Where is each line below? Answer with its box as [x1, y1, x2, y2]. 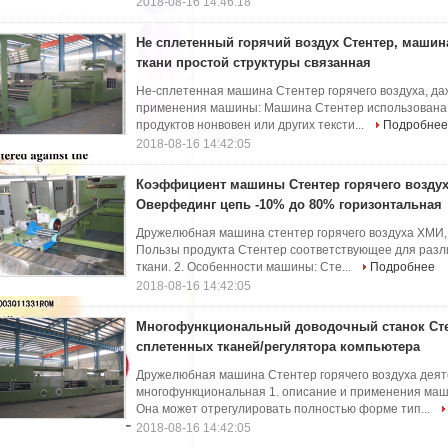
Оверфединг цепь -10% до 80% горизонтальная [136, 197, 442, 212]
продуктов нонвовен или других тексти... [136, 118, 367, 132]
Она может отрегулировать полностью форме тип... [136, 402, 433, 416]
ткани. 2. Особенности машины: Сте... [136, 260, 354, 274]
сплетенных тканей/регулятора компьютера [136, 339, 420, 354]
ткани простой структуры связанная [136, 55, 371, 70]
